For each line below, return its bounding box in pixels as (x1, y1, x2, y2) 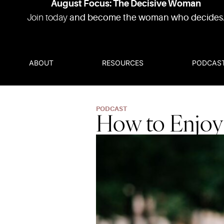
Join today (26, 12, 69, 23)
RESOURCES (102, 58, 144, 67)
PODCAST (96, 105, 127, 112)
